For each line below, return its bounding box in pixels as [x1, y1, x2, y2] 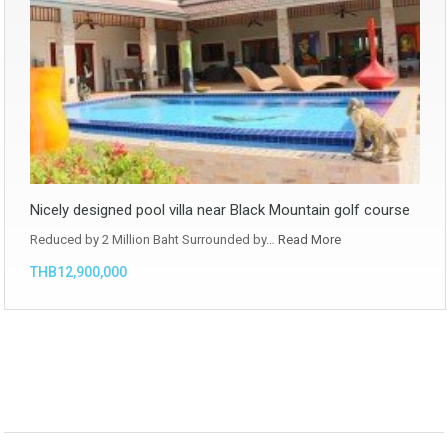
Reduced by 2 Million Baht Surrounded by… [30, 232, 278, 248]
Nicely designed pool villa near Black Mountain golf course [30, 201, 410, 220]
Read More [278, 232, 341, 248]
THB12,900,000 [30, 264, 127, 281]
